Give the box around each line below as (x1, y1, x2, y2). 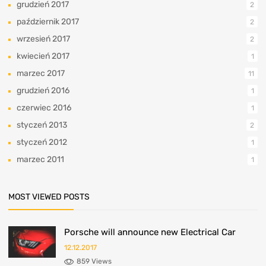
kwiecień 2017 (17, 50, 69, 61)
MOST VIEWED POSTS (8, 191, 90, 202)
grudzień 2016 (17, 85, 69, 96)
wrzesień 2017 (17, 33, 70, 44)
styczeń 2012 (17, 137, 67, 147)
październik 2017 (17, 16, 79, 27)
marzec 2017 (17, 68, 65, 78)
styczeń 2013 (17, 119, 67, 130)
